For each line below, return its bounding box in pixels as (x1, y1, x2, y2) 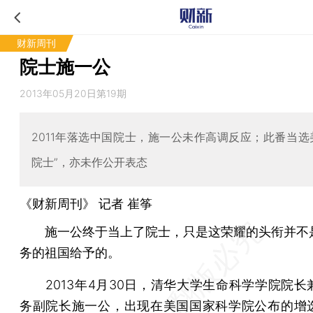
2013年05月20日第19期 (20, 87, 126, 99)
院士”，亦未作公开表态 (31, 154, 147, 169)
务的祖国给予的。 (20, 245, 120, 260)
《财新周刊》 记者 (20, 196, 127, 211)
